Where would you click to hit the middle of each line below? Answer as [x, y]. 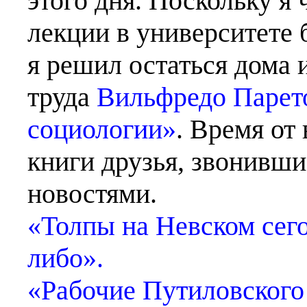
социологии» [102, 129]
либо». [65, 258]
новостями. [92, 194]
